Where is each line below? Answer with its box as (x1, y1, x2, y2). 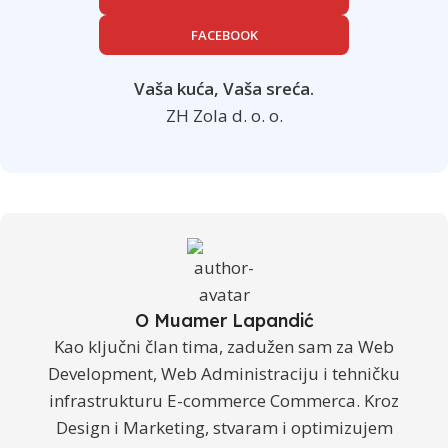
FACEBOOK (190, 25, 258, 44)
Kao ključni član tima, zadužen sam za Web (54, 334, 394, 358)
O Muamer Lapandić (134, 308, 314, 332)
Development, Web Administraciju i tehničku (48, 361, 400, 385)
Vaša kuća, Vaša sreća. (134, 76, 314, 100)
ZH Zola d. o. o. (165, 103, 283, 127)
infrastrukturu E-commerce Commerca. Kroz (49, 388, 399, 412)
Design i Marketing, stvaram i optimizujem (55, 415, 393, 439)
